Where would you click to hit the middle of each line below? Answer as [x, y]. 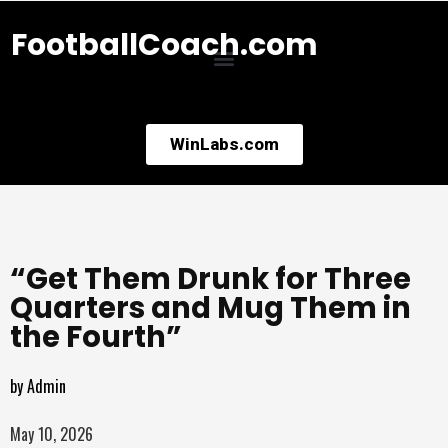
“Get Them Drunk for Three [210, 279]
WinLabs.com [224, 144]
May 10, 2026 [51, 434]
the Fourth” [96, 337]
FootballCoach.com [164, 45]
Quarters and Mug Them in [210, 308]
